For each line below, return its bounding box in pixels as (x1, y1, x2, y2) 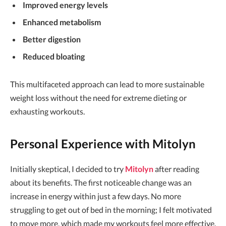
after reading (153, 163, 199, 174)
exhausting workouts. (10, 106, 85, 117)
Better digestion (23, 34, 81, 44)
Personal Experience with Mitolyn (10, 136, 196, 151)
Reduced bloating (23, 51, 85, 61)
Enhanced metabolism (23, 17, 101, 27)
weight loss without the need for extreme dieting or (10, 93, 187, 103)
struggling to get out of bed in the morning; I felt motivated (10, 204, 212, 214)
